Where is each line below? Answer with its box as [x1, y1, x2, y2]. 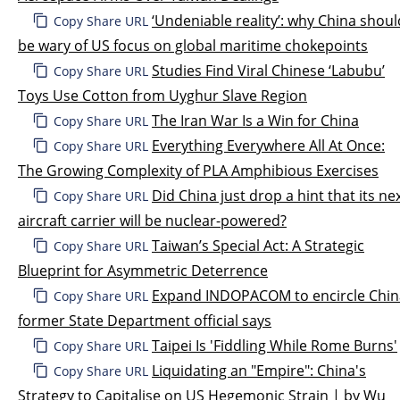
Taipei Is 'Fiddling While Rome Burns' [152, 335, 397, 355]
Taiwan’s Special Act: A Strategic [152, 235, 364, 255]
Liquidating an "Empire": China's [152, 360, 366, 380]
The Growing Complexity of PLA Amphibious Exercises [18, 160, 379, 180]
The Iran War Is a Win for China [152, 110, 359, 130]
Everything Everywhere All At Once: [152, 135, 385, 155]
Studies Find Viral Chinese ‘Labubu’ [152, 60, 385, 80]
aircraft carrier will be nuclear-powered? [18, 210, 287, 230]
